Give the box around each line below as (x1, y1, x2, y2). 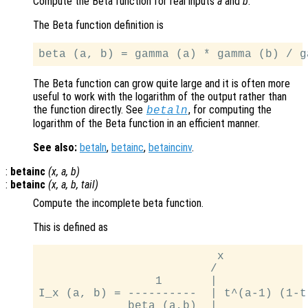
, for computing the (188, 103, 272, 117)
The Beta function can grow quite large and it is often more (33, 77, 290, 91)
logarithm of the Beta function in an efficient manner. (33, 117, 260, 131)
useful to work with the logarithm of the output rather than (33, 90, 287, 104)
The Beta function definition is (33, 19, 164, 32)
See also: (33, 141, 77, 155)
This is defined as (33, 221, 108, 234)
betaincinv (148, 141, 192, 155)
